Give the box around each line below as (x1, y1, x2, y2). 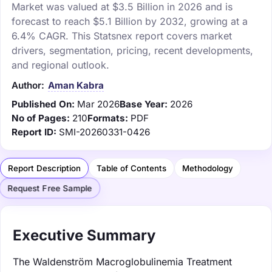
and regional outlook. (12, 58, 109, 71)
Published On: (12, 98, 75, 110)
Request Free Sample (7, 183, 92, 194)
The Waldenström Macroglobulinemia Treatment (13, 255, 232, 268)
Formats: (87, 112, 128, 124)
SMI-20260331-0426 (59, 126, 150, 138)
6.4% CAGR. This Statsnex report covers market (12, 29, 232, 42)
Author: (12, 79, 44, 91)
